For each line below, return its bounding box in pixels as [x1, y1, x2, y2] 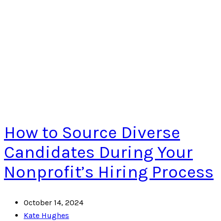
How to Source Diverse [4, 122, 180, 143]
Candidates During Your [4, 142, 193, 162]
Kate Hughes [24, 210, 69, 220]
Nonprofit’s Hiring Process [4, 161, 214, 182]
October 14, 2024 [24, 197, 83, 207]
